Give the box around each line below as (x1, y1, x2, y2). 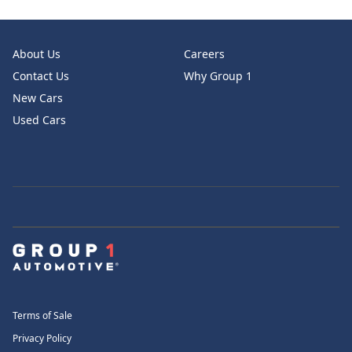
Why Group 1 (184, 68, 252, 83)
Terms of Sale (13, 309, 72, 323)
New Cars (13, 90, 63, 105)
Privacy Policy (13, 332, 71, 346)
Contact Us (13, 68, 69, 83)
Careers (184, 46, 225, 61)
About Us (13, 46, 60, 61)
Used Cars (13, 112, 66, 127)
